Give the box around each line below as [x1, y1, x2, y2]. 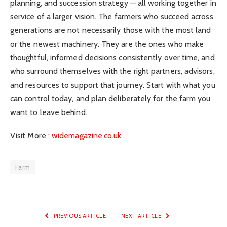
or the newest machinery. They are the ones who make [10, 39, 204, 49]
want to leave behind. [10, 107, 87, 118]
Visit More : [10, 131, 52, 141]
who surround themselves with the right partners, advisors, [10, 66, 215, 77]
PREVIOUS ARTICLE [52, 212, 106, 220]
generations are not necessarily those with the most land [10, 25, 211, 35]
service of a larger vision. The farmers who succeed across [10, 12, 213, 22]
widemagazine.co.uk [52, 131, 122, 141]
